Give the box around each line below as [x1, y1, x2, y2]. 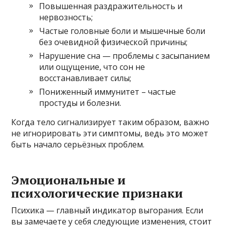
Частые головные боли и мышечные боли [39, 25, 206, 36]
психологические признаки [11, 184, 183, 201]
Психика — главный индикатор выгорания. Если [11, 204, 204, 216]
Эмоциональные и [11, 171, 126, 188]
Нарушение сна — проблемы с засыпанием [39, 50, 210, 61]
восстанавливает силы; [39, 72, 132, 84]
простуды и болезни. [39, 97, 122, 108]
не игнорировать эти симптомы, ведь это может [11, 127, 209, 139]
